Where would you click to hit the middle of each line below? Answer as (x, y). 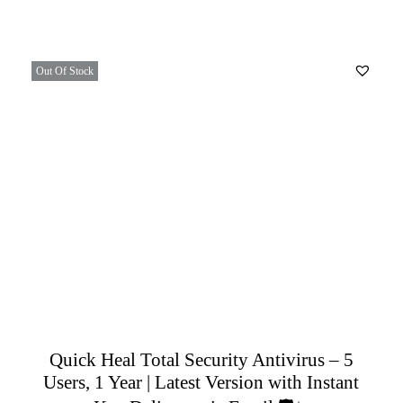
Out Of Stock (65, 71)
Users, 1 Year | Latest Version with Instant (201, 382)
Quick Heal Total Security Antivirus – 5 (201, 359)
